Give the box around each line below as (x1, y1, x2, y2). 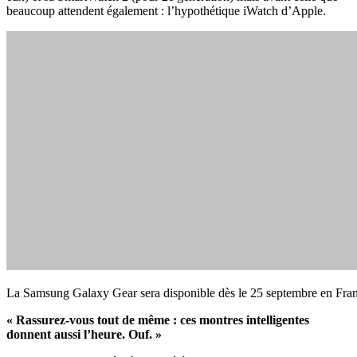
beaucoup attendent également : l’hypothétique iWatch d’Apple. (6, 3, 326, 18)
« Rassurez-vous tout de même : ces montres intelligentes (6, 312, 309, 327)
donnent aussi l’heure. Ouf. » (6, 327, 162, 341)
